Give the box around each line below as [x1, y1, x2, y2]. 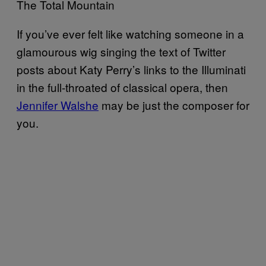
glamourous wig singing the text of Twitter [17, 43, 226, 59]
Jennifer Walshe [17, 96, 99, 113]
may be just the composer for [99, 96, 249, 113]
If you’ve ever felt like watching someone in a [17, 25, 244, 42]
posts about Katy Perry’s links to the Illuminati [17, 61, 246, 77]
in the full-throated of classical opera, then [17, 78, 228, 95]
